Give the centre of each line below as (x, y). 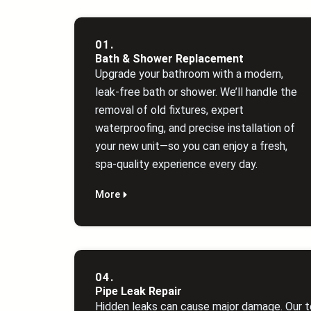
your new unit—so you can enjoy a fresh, (191, 146)
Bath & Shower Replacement (169, 59)
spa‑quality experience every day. (176, 164)
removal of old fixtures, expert (169, 110)
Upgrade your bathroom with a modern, (189, 74)
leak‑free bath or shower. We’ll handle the (196, 92)
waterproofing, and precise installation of (195, 128)
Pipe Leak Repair (138, 291)
